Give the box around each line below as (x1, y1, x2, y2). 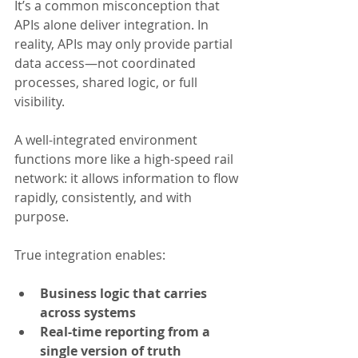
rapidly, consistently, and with (14, 189, 195, 207)
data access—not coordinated (14, 54, 199, 73)
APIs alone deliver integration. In (14, 16, 212, 34)
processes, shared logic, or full (14, 74, 201, 92)
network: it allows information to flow (14, 169, 241, 188)
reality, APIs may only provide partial (14, 35, 236, 54)
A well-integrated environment (14, 131, 201, 149)
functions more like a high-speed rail (14, 150, 237, 169)
